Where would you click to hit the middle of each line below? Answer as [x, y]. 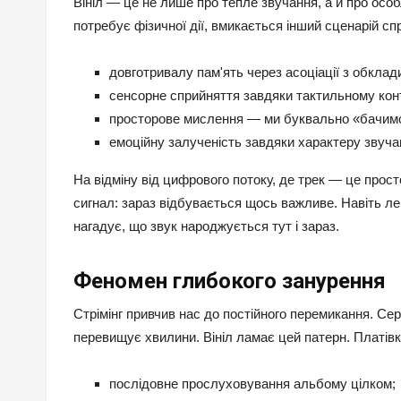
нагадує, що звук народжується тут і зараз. [206, 226]
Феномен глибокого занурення [230, 282]
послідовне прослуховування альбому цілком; [252, 384]
